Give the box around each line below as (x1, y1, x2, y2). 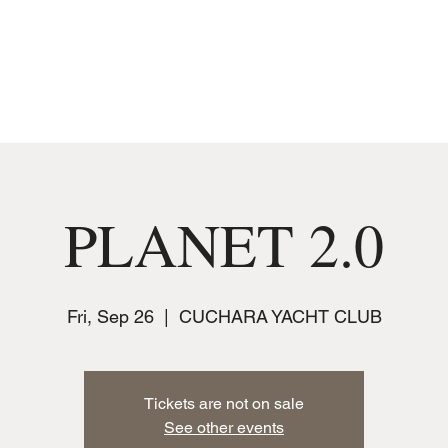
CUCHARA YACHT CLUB (178, 306, 382, 327)
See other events (164, 418, 284, 437)
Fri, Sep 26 (66, 306, 154, 327)
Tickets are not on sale (144, 394, 304, 413)
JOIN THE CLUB (154, 17, 274, 36)
